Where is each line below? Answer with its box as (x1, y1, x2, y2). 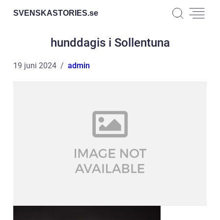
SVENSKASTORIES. (13, 8, 89, 17)
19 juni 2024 (13, 61, 56, 70)
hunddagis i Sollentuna (50, 36, 170, 50)
